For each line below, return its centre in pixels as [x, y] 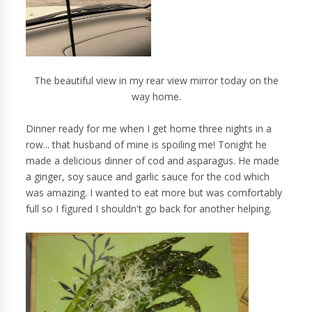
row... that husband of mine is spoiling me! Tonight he [147, 145]
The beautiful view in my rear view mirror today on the [156, 81]
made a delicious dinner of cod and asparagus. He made [153, 161]
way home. [156, 97]
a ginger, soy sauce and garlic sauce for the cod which [148, 177]
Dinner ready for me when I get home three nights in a [149, 129]
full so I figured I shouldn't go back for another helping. [150, 209]
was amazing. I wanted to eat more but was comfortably [154, 193]
